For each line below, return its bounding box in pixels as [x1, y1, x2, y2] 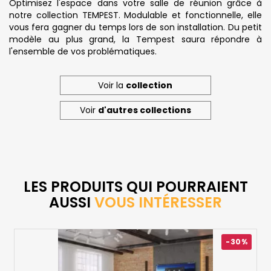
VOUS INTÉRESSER [94, 192, 222, 213]
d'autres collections [97, 104, 191, 117]
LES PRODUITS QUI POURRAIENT [23, 177, 248, 197]
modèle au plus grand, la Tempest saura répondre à [9, 33, 262, 46]
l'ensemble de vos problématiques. [9, 45, 157, 58]
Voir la [98, 79, 126, 91]
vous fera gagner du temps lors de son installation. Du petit [9, 21, 262, 34]
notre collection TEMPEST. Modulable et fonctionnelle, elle [9, 9, 262, 22]
